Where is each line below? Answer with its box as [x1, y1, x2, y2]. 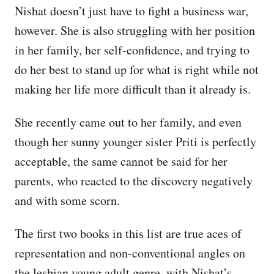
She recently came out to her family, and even [15, 113, 242, 130]
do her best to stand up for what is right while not [15, 61, 259, 78]
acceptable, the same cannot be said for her [15, 152, 228, 169]
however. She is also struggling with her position [15, 21, 255, 39]
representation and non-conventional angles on [15, 244, 245, 261]
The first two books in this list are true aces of [15, 224, 242, 242]
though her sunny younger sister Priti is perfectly [15, 133, 256, 150]
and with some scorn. [15, 191, 120, 209]
